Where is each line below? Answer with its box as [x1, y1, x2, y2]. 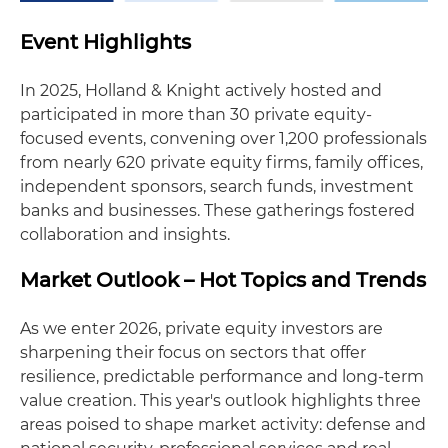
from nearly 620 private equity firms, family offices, [20, 153, 423, 173]
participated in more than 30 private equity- [20, 105, 372, 125]
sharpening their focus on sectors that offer [20, 343, 366, 363]
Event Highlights [20, 30, 191, 55]
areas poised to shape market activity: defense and [20, 415, 426, 435]
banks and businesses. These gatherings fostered [20, 201, 415, 221]
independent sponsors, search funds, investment [20, 177, 414, 197]
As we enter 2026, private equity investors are [20, 319, 383, 339]
